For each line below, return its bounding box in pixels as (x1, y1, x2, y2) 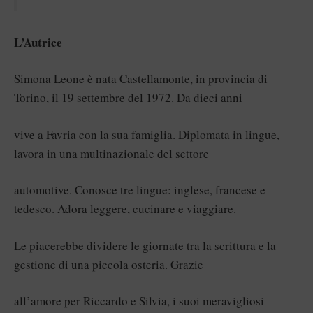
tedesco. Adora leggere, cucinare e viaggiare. (14, 201, 236, 217)
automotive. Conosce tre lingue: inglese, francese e (14, 182, 265, 198)
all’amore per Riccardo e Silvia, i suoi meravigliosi (14, 293, 264, 310)
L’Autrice (14, 33, 62, 51)
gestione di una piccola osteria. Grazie (14, 256, 203, 272)
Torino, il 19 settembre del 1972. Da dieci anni (14, 89, 242, 106)
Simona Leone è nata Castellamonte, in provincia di (14, 71, 268, 87)
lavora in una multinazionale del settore (14, 145, 209, 161)
